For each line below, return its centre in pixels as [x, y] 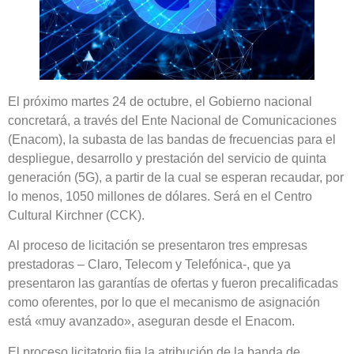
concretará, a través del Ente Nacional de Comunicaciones [172, 120]
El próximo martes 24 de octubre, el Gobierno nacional [160, 101]
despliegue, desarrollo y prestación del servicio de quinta [167, 158]
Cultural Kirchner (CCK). [76, 215]
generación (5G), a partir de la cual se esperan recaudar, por [176, 177]
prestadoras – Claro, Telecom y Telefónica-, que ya [149, 265]
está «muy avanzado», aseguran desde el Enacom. [151, 322]
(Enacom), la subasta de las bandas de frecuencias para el [172, 139]
